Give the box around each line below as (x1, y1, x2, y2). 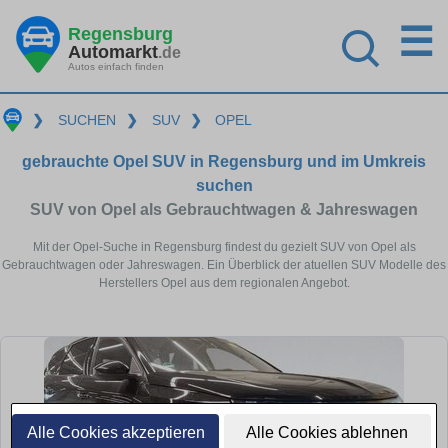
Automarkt (68, 41, 158, 62)
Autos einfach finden (68, 60, 164, 72)
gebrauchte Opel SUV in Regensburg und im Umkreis (22, 152, 426, 170)
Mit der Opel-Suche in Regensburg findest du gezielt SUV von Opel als (32, 239, 416, 254)
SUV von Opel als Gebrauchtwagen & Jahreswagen (30, 200, 418, 218)
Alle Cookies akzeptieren (26, 424, 205, 441)
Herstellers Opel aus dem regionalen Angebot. (98, 275, 350, 290)
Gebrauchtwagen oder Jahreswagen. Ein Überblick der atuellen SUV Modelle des (2, 257, 446, 272)
